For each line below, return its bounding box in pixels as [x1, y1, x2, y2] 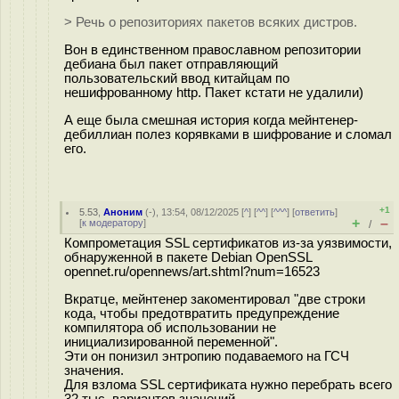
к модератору [82, 217, 143, 228]
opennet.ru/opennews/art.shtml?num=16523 [64, 265, 320, 279]
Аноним [103, 207, 143, 217]
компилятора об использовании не [64, 320, 276, 335]
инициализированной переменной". [64, 334, 278, 349]
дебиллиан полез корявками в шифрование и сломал [64, 126, 392, 142]
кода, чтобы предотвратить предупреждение [64, 305, 339, 321]
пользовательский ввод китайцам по [64, 70, 289, 85]
